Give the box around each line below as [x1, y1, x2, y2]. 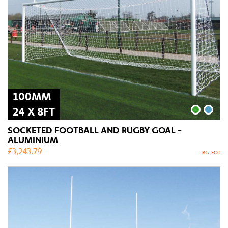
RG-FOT [202, 149, 220, 156]
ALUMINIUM [8, 134, 58, 146]
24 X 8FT [13, 105, 55, 119]
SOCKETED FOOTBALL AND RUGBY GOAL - [8, 124, 182, 136]
